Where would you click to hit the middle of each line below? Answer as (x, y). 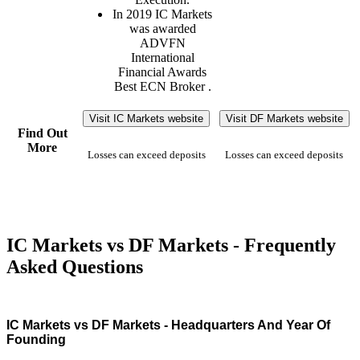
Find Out (42, 133)
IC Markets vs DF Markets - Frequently (171, 245)
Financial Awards (162, 72)
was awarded (162, 28)
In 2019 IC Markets (162, 14)
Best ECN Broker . (162, 86)
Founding (36, 339)
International (162, 57)
